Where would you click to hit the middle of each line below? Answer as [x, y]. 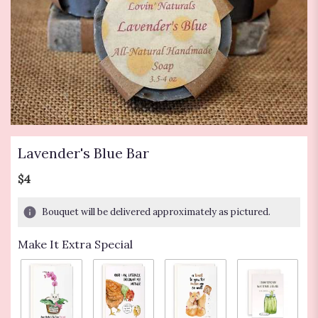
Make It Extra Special [75, 245]
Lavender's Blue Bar [83, 153]
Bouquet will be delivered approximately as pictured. [156, 212]
